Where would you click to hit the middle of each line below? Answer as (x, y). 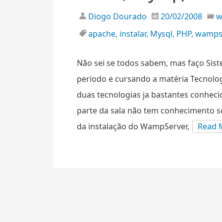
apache (102, 33)
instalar (133, 33)
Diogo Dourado (116, 16)
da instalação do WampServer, (133, 126)
